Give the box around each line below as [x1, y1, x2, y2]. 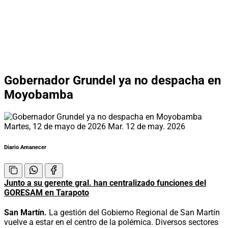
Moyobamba [4, 87, 73, 102]
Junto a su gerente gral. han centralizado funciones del [4, 178, 206, 188]
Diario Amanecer [4, 144, 46, 151]
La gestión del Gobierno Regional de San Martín [47, 207, 220, 217]
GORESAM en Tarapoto [4, 187, 89, 197]
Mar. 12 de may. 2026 [108, 121, 185, 131]
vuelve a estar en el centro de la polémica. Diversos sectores [4, 217, 218, 227]
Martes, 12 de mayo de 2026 [4, 121, 108, 131]
